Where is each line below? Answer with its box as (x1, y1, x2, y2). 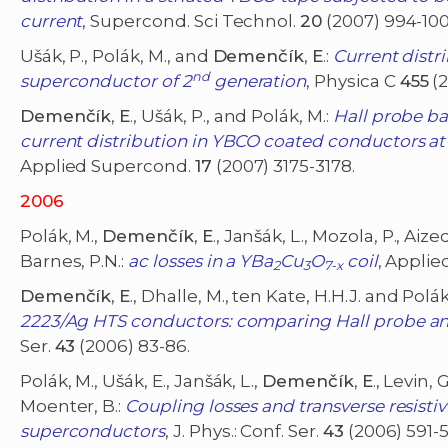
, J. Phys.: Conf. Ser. (165, 421, 323, 442)
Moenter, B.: (19, 396, 126, 417)
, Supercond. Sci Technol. (82, 11, 301, 32)
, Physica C (306, 71, 400, 92)
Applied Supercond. (19, 156, 195, 177)
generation (209, 71, 307, 92)
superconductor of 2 (19, 71, 192, 92)
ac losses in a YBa (128, 251, 274, 272)
